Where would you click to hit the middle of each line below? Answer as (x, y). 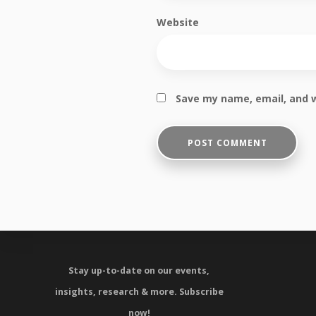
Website (178, 22)
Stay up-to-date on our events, (139, 271)
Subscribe (200, 292)
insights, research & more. (116, 292)
